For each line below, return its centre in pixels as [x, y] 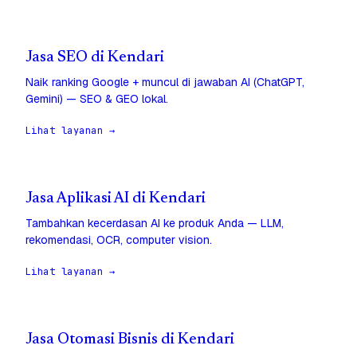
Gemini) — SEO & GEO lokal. [97, 99]
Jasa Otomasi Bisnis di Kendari [130, 340]
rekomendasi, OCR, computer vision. [119, 240]
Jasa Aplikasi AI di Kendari [116, 199]
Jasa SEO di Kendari [95, 58]
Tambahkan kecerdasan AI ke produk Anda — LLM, [155, 224]
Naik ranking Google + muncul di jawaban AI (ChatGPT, [165, 82]
